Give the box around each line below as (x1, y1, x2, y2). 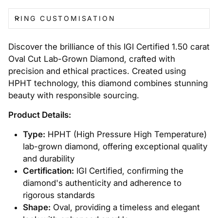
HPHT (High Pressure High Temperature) (45, 129, 207, 139)
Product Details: (8, 110, 71, 120)
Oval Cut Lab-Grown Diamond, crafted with (8, 54, 175, 64)
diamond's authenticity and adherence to (23, 178, 182, 188)
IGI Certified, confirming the (74, 166, 183, 176)
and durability (23, 154, 74, 163)
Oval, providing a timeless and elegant (51, 202, 200, 212)
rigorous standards (23, 190, 95, 200)
